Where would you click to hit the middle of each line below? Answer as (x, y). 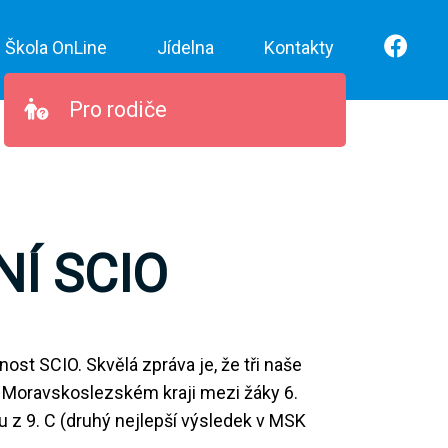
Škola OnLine (56, 47)
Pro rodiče (115, 109)
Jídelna (185, 47)
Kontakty (299, 47)
